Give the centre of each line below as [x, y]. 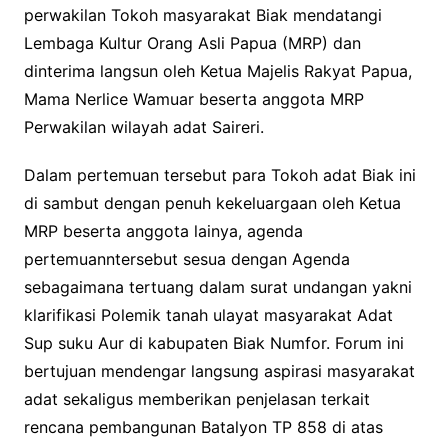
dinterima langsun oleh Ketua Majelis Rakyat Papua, [217, 70]
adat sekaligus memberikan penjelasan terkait [196, 398]
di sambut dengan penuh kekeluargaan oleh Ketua [212, 202]
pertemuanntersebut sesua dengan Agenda [186, 258]
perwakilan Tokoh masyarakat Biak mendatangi [202, 14]
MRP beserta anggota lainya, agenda [163, 230]
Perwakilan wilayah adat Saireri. [143, 126]
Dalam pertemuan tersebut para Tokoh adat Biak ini [219, 174]
